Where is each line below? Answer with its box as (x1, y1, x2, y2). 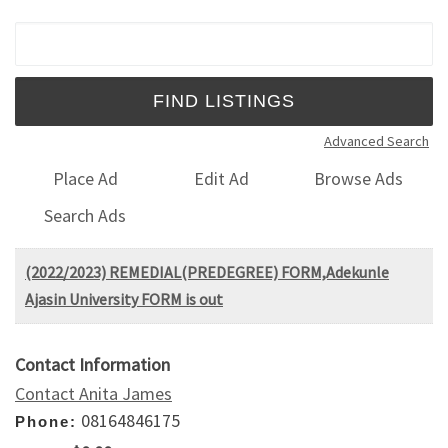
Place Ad (52, 167, 118, 191)
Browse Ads (314, 167, 404, 191)
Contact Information (15, 352, 170, 376)
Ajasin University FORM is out (25, 288, 223, 309)
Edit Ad (194, 167, 250, 191)
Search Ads (44, 203, 127, 227)
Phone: (15, 412, 77, 430)
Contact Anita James (15, 381, 172, 405)
